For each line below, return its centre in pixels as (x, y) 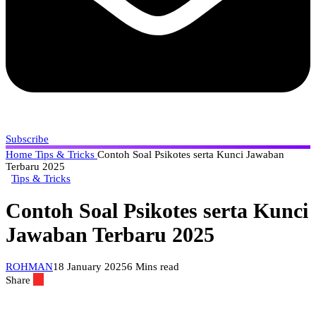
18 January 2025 (90, 267)
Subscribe (27, 139)
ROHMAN (29, 267)
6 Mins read (153, 267)
